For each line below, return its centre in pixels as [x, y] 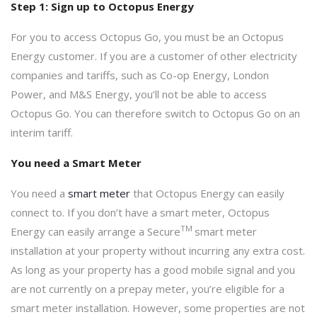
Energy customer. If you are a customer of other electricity [154, 56]
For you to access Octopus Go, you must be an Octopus [147, 36]
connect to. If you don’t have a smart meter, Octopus [140, 212]
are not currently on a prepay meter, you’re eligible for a [148, 288]
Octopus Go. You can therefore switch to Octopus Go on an [155, 113]
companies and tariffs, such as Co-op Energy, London [140, 75]
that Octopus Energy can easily [207, 193]
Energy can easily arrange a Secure [96, 231]
